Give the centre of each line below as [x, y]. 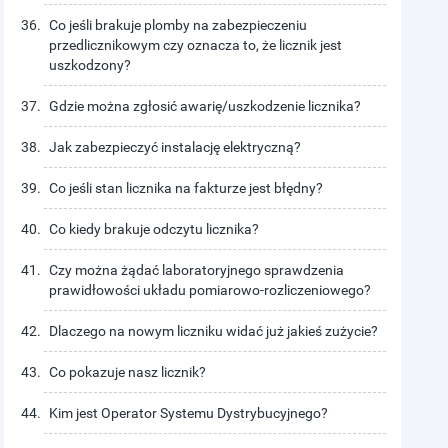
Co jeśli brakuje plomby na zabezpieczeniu [178, 25]
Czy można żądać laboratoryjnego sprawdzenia [197, 270]
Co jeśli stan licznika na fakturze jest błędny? [186, 188]
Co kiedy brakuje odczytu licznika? [154, 229]
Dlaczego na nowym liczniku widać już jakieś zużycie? [214, 331]
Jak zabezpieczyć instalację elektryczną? [175, 147]
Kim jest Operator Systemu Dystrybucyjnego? [189, 413]
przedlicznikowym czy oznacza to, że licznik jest [196, 45]
